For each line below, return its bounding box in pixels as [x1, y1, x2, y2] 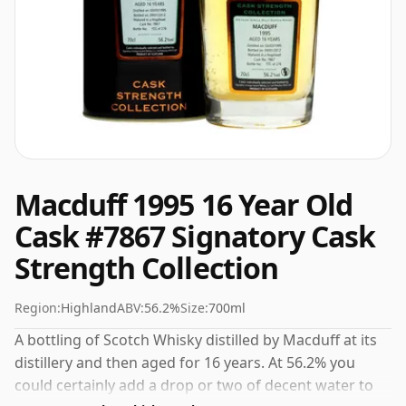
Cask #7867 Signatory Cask [14, 217, 376, 256]
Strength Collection [14, 248, 278, 287]
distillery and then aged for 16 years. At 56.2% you [14, 353, 355, 372]
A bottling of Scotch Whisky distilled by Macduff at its [14, 330, 377, 350]
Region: [14, 299, 61, 316]
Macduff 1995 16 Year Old [14, 185, 353, 224]
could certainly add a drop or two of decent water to [14, 375, 373, 395]
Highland [61, 299, 117, 316]
